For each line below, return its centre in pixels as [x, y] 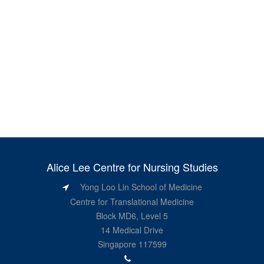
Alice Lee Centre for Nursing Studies [132, 167]
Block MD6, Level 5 [132, 216]
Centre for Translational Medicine [132, 202]
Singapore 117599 [132, 244]
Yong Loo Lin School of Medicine [140, 187]
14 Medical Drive [132, 230]
